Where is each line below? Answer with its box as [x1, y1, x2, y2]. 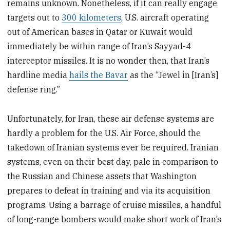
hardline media [7, 69, 70, 80]
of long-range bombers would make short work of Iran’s [7, 214, 222, 224]
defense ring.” [7, 84, 61, 94]
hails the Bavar [69, 69, 128, 80]
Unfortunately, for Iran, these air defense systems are [7, 113, 215, 124]
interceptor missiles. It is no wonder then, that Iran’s [7, 55, 210, 66]
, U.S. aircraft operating [121, 12, 209, 23]
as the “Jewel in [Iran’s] [128, 69, 219, 80]
